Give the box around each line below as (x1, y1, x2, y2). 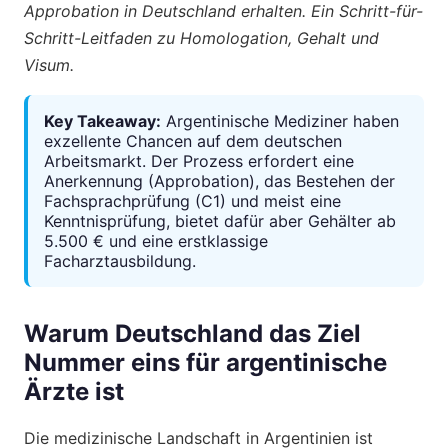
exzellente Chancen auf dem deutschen (44, 130, 342, 151)
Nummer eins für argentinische (24, 347, 387, 377)
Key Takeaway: (44, 110, 161, 131)
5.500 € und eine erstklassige (44, 230, 268, 251)
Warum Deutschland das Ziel (24, 318, 361, 348)
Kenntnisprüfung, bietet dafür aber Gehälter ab (44, 210, 396, 231)
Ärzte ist (24, 376, 124, 406)
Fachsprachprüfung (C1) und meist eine (44, 190, 341, 211)
